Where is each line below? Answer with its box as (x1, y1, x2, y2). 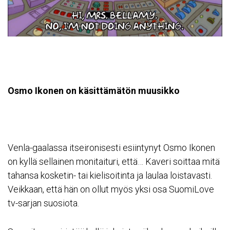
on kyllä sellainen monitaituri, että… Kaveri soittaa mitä (8, 156, 220, 167)
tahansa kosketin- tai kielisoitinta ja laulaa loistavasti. (8, 170, 212, 181)
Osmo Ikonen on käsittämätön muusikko (8, 85, 180, 96)
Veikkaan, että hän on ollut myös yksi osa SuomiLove (8, 184, 214, 195)
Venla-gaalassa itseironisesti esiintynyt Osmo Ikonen (8, 142, 215, 154)
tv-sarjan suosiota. (8, 198, 79, 209)
